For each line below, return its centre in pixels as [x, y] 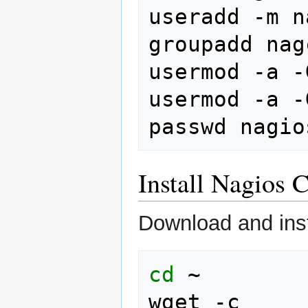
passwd [188, 126]
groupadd [201, 44]
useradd [194, 16]
